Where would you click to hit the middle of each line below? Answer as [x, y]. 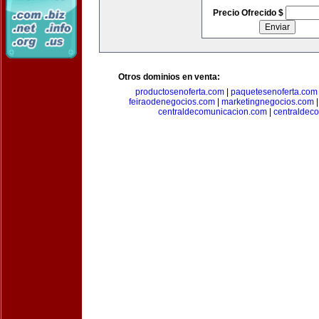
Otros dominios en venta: [169, 77]
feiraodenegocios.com [172, 102]
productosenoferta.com [179, 92]
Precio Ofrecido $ [249, 13]
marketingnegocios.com [268, 102]
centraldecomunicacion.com [213, 112]
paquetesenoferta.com [274, 92]
